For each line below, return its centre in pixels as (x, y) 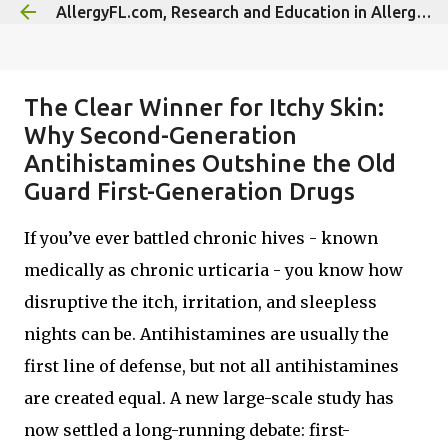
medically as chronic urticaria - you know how (213, 270)
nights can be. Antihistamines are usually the (206, 334)
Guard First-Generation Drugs (189, 191)
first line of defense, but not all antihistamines (211, 366)
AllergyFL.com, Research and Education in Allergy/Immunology (424, 12)
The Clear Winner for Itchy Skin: (204, 107)
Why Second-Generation (160, 135)
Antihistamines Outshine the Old (210, 163)
